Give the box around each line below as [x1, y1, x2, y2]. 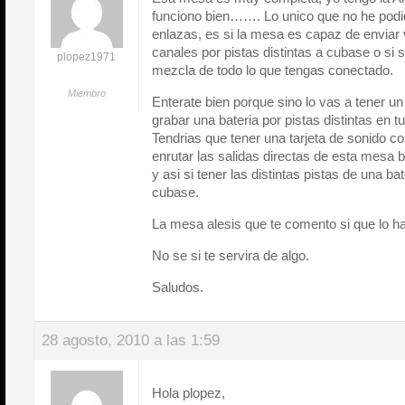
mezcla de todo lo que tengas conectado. [152, 62, 393, 78]
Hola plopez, [152, 385, 225, 400]
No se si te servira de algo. [152, 248, 309, 263]
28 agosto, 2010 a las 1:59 [42, 332, 220, 349]
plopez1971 [57, 51, 116, 63]
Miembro [67, 88, 106, 99]
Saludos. [152, 279, 203, 295]
